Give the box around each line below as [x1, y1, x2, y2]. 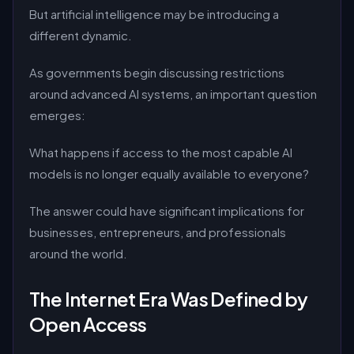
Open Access [29, 312, 147, 336]
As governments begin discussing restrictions [29, 65, 284, 80]
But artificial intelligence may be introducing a [29, 6, 279, 21]
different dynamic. [29, 28, 132, 43]
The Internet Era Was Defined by [29, 287, 308, 311]
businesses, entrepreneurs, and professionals [29, 224, 286, 239]
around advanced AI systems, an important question [29, 86, 317, 101]
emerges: [29, 107, 85, 122]
